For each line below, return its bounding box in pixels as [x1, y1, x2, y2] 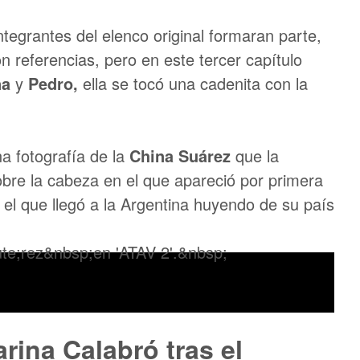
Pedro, [28, 72, 83, 95]
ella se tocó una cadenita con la [83, 72, 308, 95]
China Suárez [129, 144, 235, 167]
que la [235, 144, 279, 167]
